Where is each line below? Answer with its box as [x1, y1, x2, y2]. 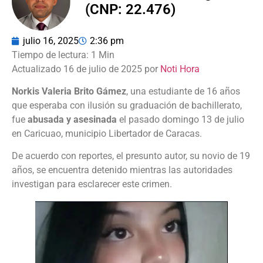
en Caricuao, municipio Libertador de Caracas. [12, 127, 202, 139]
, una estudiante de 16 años [126, 85, 240, 97]
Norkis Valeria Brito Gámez [12, 85, 126, 97]
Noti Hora [160, 63, 200, 75]
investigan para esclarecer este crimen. [12, 178, 172, 190]
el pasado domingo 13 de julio [119, 113, 244, 125]
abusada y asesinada [28, 113, 119, 125]
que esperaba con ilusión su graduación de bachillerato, [12, 99, 242, 111]
